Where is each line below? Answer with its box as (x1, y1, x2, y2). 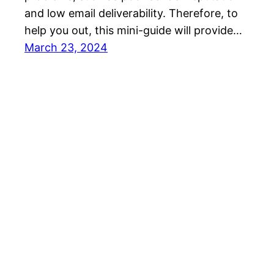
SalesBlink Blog (24, 219, 103, 232)
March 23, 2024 (24, 41, 108, 54)
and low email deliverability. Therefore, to (24, 7, 238, 20)
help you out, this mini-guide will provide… (24, 24, 242, 37)
